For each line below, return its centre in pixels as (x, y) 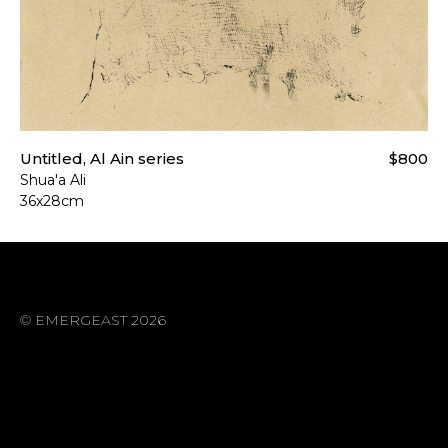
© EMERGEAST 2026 (93, 320)
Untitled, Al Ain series (102, 159)
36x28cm (52, 201)
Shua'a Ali (53, 180)
